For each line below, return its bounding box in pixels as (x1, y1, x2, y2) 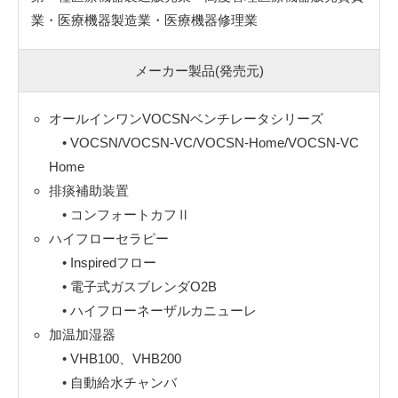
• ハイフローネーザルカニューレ (48, 302, 257, 318)
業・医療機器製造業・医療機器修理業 (31, 12, 258, 28)
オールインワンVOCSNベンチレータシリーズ (48, 110, 323, 126)
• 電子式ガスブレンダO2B (48, 278, 217, 294)
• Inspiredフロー (48, 254, 156, 270)
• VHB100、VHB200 (48, 350, 181, 366)
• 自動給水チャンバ (48, 374, 177, 390)
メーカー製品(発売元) (134, 62, 264, 78)
